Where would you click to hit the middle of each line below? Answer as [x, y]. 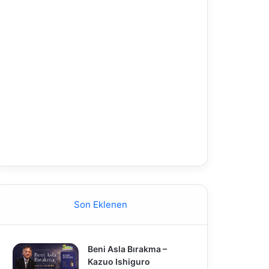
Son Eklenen [101, 204]
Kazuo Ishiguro [119, 261]
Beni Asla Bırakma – [127, 249]
